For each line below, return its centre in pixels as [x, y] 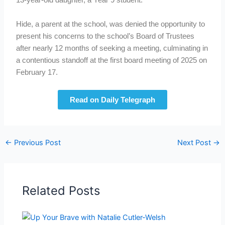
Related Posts [61, 191]
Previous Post [36, 142]
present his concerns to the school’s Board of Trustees [105, 36]
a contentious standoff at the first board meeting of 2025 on [112, 60]
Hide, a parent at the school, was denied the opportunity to [111, 24]
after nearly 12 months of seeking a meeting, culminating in [112, 48]
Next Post [195, 142]
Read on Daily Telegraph [113, 99]
